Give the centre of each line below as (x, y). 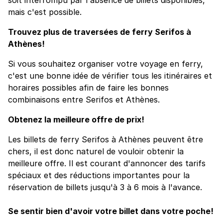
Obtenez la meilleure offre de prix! (76, 119)
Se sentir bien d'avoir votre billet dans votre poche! (111, 211)
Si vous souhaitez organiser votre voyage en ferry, (106, 63)
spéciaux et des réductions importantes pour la (99, 175)
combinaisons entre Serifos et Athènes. (84, 99)
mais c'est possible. (45, 12)
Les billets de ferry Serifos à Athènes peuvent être (106, 139)
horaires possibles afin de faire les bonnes (88, 87)
